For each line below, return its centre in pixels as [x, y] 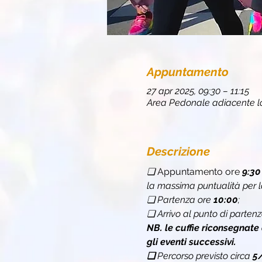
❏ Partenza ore [180, 199]
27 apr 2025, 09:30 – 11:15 [198, 91]
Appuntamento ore [199, 171]
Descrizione [178, 151]
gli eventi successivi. [191, 242]
